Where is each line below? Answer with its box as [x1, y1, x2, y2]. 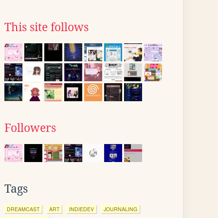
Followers [4, 122, 56, 134]
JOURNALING [104, 205, 137, 213]
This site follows [4, 21, 89, 34]
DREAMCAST [7, 205, 39, 213]
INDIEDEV [69, 205, 94, 213]
